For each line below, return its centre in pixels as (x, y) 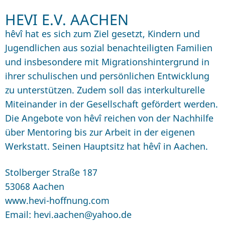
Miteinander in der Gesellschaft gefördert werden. (111, 104)
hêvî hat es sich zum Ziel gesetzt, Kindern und (102, 34)
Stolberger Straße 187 (51, 172)
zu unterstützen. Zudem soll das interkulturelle (105, 90)
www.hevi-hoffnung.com (57, 200)
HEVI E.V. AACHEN (67, 20)
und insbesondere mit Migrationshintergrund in (107, 62)
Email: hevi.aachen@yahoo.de (68, 214)
